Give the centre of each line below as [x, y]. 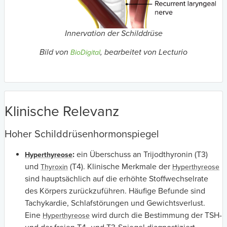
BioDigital [85, 52]
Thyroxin [54, 167]
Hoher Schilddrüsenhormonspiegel [82, 134]
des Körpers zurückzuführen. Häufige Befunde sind [115, 191]
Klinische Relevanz [62, 111]
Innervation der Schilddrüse [113, 34]
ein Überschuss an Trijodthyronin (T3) [141, 154]
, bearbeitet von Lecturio [144, 52]
